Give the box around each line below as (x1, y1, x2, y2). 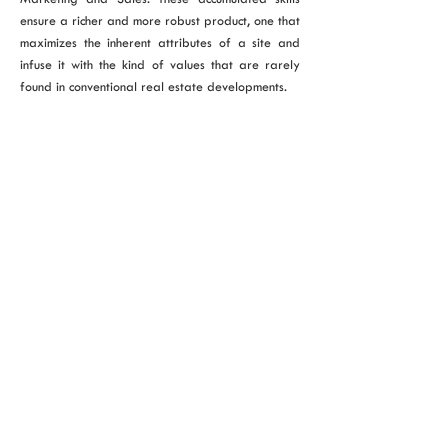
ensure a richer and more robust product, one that (20, 13, 300, 28)
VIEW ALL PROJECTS (48, 125, 272, 154)
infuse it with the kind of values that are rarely (20, 57, 300, 72)
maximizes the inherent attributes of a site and (20, 35, 300, 50)
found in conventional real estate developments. (20, 79, 287, 94)
